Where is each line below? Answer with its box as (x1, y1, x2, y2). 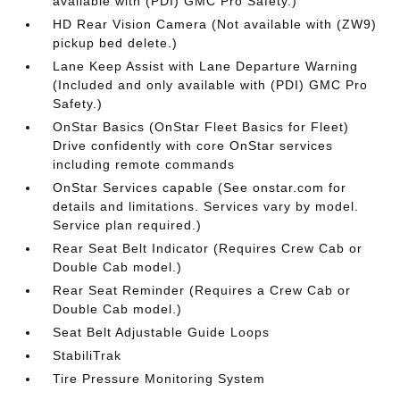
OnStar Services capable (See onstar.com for (53, 180, 347, 195)
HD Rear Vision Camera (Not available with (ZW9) (53, 17, 378, 31)
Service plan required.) (53, 218, 203, 232)
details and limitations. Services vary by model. (53, 199, 360, 213)
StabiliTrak (53, 348, 122, 362)
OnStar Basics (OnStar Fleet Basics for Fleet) (53, 120, 350, 134)
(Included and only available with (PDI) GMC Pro (53, 78, 369, 92)
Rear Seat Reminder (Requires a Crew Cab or (53, 283, 352, 297)
